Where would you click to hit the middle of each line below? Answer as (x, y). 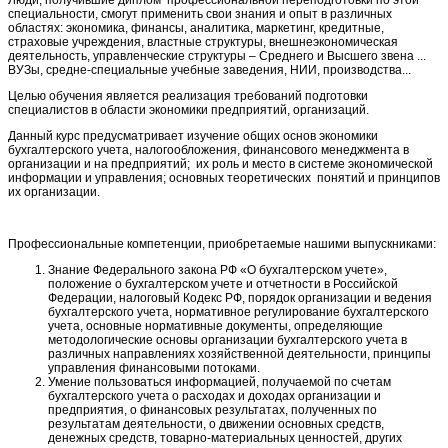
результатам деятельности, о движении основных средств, (216, 423)
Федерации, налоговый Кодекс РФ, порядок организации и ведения (240, 297)
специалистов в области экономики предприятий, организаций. (188, 109)
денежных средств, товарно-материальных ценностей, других (225, 437)
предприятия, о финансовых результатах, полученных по (212, 409)
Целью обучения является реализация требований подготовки (188, 95)
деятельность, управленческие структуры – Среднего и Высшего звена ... (217, 55)
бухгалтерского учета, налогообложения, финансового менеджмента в (208, 149)
